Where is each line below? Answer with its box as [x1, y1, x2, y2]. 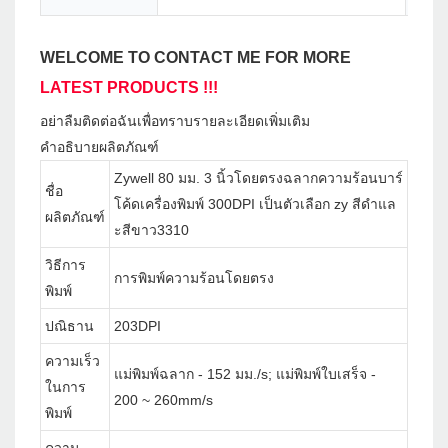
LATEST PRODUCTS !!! [40, 79, 218, 97]
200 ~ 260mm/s [114, 392, 213, 409]
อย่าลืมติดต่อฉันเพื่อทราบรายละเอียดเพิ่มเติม [40, 113, 310, 130]
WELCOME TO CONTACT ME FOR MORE [40, 49, 351, 67]
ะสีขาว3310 [114, 222, 189, 239]
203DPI [114, 318, 161, 335]
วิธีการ [45, 257, 86, 274]
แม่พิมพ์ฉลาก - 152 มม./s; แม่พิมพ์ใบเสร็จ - [114, 366, 376, 383]
